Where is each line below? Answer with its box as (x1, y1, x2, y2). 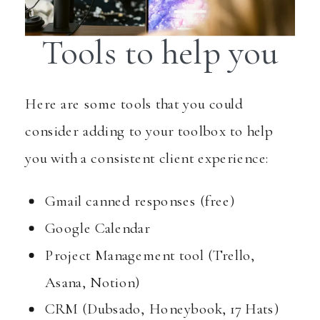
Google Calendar (45, 219, 150, 238)
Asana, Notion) (45, 273, 140, 291)
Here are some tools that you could (25, 95, 244, 114)
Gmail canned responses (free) (45, 192, 235, 211)
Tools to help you (41, 32, 279, 75)
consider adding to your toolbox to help (25, 122, 274, 141)
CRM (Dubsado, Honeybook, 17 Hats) (45, 300, 279, 319)
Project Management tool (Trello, (45, 246, 255, 265)
